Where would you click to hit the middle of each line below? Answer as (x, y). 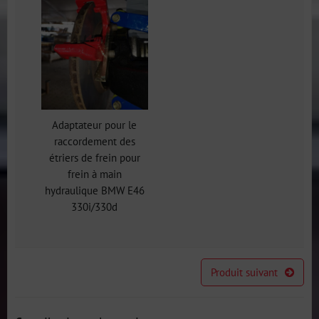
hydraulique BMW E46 (94, 190)
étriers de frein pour (94, 157)
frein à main (94, 174)
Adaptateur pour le (94, 125)
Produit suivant (244, 272)
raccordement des (94, 141)
